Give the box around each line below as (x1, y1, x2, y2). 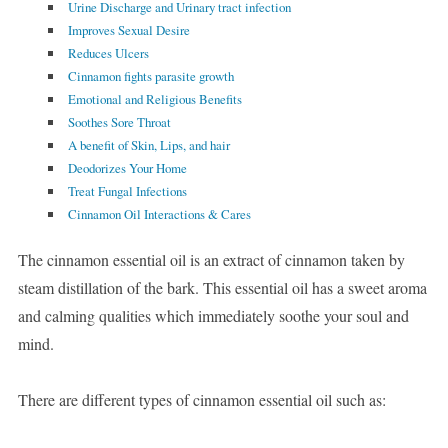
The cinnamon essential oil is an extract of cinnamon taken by (17, 249, 405, 271)
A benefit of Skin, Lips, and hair (67, 136, 230, 155)
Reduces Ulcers (67, 44, 149, 63)
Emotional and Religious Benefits (67, 90, 242, 109)
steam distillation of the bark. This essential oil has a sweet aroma (17, 277, 427, 299)
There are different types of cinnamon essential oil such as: (17, 389, 386, 411)
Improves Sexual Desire (67, 21, 190, 40)
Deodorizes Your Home (67, 159, 187, 178)
